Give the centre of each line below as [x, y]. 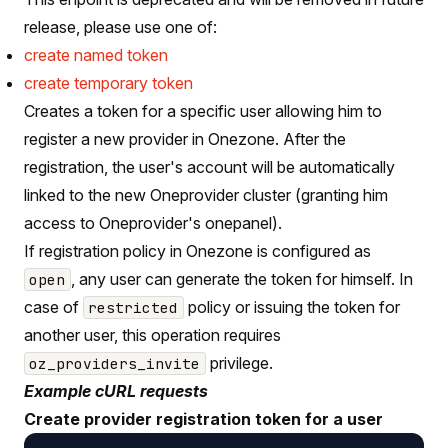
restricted [133, 307]
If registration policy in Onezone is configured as [197, 250]
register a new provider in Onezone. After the [185, 138]
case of [53, 306]
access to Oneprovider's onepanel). [153, 222]
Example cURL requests [116, 390]
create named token [96, 54]
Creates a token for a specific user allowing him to [203, 110]
